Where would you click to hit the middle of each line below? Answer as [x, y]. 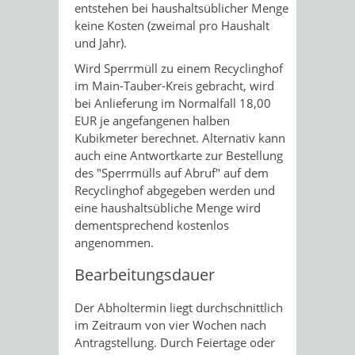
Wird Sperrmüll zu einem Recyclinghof [179, 68]
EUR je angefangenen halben [152, 120]
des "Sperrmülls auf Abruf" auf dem [172, 172]
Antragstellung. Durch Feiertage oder [175, 342]
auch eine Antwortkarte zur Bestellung [179, 155]
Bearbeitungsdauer [145, 274]
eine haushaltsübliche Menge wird [168, 207]
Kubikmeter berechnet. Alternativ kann [180, 137]
